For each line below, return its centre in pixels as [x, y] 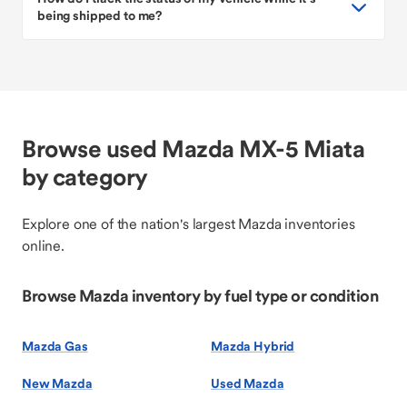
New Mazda [57, 383]
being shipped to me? [100, 15]
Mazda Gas [55, 346]
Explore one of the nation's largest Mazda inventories [189, 223]
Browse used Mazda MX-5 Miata [193, 149]
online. [43, 245]
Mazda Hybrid [253, 346]
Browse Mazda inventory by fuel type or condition [200, 296]
